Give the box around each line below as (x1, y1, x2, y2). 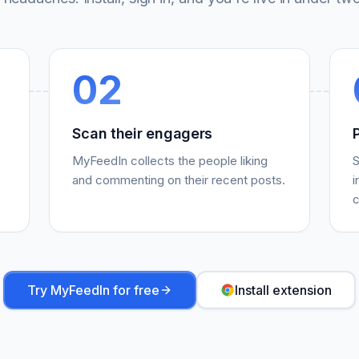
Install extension (235, 282, 332, 299)
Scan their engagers (72, 125, 213, 143)
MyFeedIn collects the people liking (72, 153, 268, 169)
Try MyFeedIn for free (27, 282, 159, 299)
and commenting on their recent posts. (72, 172, 286, 188)
